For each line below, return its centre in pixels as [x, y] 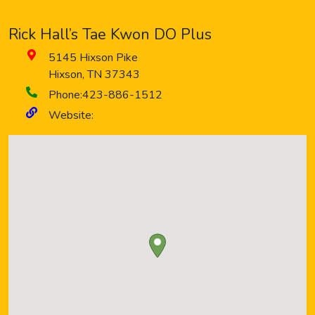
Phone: [65, 95]
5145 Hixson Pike [93, 58]
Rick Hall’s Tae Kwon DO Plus [110, 34]
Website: [71, 115]
